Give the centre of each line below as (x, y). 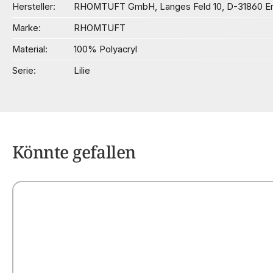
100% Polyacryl (106, 49)
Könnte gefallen (74, 151)
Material (29, 49)
